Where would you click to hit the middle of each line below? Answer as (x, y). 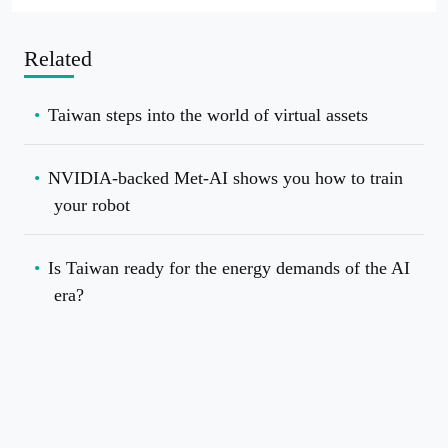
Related (58, 58)
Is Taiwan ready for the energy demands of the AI (229, 267)
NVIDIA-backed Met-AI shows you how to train (225, 177)
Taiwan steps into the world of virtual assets (208, 114)
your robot (92, 204)
